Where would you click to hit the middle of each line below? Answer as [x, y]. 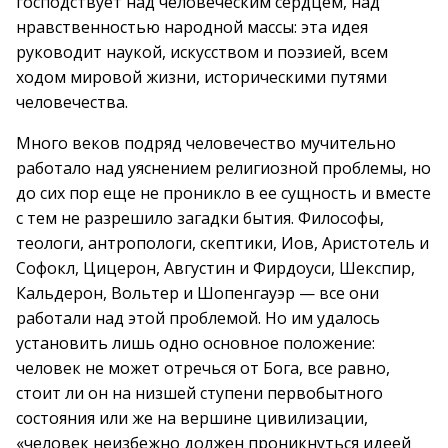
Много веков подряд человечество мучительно [206, 143]
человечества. [72, 102]
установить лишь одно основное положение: [195, 343]
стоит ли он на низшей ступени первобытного [199, 393]
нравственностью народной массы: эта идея [192, 27]
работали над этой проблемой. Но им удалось [198, 318]
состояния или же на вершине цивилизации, [192, 418]
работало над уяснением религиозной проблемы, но [223, 168]
